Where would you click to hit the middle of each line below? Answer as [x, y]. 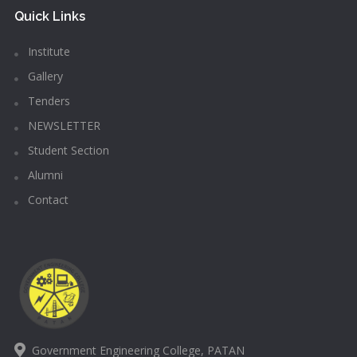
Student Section [67, 150]
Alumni [43, 175]
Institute [47, 51]
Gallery [43, 76]
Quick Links [49, 16]
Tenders [47, 101]
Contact [46, 200]
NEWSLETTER [62, 126]
